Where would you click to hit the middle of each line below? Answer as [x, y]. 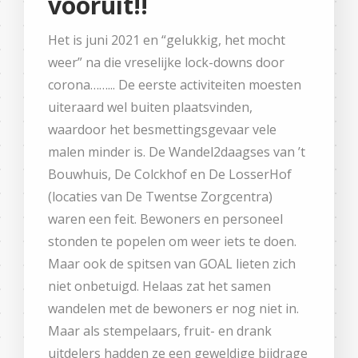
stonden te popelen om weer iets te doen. [172, 241]
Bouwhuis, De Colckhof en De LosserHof [170, 174]
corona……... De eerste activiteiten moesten [175, 84]
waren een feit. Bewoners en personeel [165, 219]
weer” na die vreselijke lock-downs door [166, 62]
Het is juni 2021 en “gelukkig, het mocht [167, 40]
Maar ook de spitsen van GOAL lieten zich [172, 263]
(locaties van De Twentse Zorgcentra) [160, 196]
